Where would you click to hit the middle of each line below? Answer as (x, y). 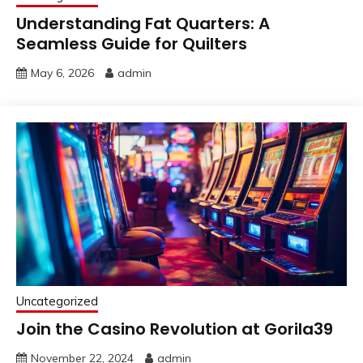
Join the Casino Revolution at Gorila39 (175, 329)
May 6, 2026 (62, 73)
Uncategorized (57, 301)
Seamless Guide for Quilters (132, 43)
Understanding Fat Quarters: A (143, 23)
